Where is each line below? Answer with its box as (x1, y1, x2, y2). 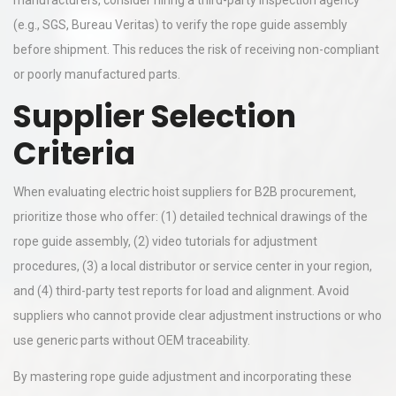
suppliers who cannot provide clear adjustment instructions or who (13, 308, 382, 323)
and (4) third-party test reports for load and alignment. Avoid (13, 284, 349, 298)
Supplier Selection (13, 95, 296, 138)
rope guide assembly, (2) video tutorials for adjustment (13, 234, 317, 248)
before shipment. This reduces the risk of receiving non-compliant (13, 42, 379, 57)
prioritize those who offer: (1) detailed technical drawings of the (13, 209, 368, 224)
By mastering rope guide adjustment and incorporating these (13, 369, 352, 384)
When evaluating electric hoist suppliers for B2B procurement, (13, 185, 356, 199)
